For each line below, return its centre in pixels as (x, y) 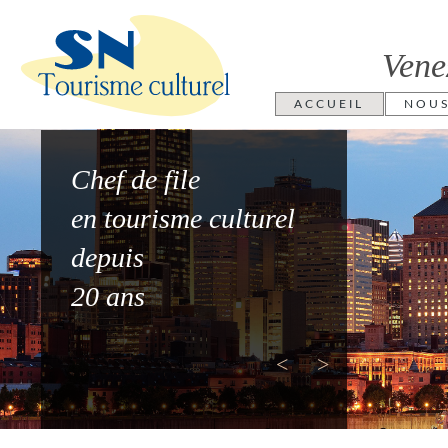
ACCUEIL (329, 104)
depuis (107, 257)
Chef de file (135, 179)
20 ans (108, 296)
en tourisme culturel (183, 218)
